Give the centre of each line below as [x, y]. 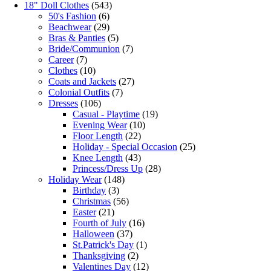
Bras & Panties [77, 38]
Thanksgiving [99, 256]
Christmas [92, 201]
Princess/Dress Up [108, 169]
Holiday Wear [75, 180]
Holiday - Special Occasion [125, 147]
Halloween [93, 234]
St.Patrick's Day [103, 245]
